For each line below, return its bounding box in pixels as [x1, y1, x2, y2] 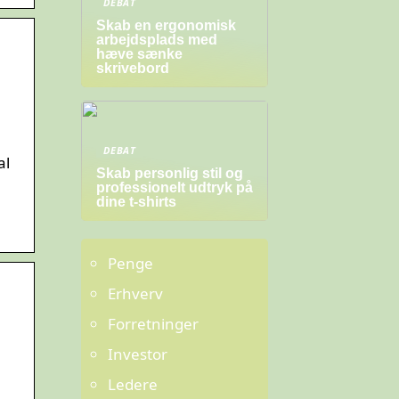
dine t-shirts [96, 194, 176, 209]
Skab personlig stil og [96, 166, 243, 181]
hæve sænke [96, 46, 183, 61]
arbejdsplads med [96, 32, 217, 47]
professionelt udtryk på [96, 180, 253, 195]
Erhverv [108, 283, 163, 304]
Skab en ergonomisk [96, 18, 236, 33]
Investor [108, 344, 167, 364]
